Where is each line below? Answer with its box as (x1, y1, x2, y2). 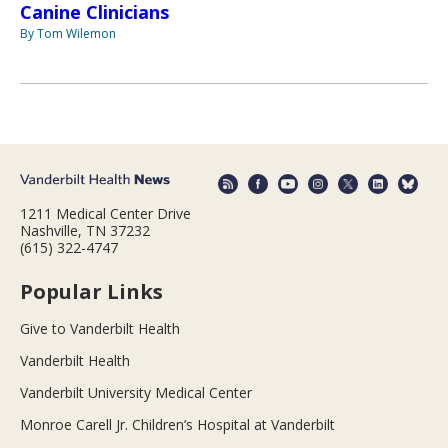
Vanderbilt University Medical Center (20, 383, 252, 403)
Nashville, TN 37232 (20, 221, 150, 241)
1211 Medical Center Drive (20, 204, 191, 224)
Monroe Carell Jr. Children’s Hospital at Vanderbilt (20, 415, 335, 435)
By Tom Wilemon (20, 24, 116, 42)
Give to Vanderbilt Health (20, 319, 180, 339)
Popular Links (20, 278, 163, 306)
